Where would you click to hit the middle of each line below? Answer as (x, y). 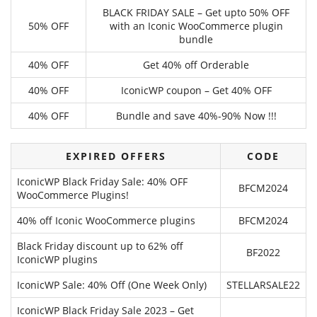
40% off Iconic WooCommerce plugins (106, 221)
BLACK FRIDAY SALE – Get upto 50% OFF (196, 13)
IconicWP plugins (57, 260)
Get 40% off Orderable (196, 65)
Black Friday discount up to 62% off (100, 246)
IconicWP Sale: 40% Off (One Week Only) (112, 285)
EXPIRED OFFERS (116, 156)
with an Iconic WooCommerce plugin (196, 26)
